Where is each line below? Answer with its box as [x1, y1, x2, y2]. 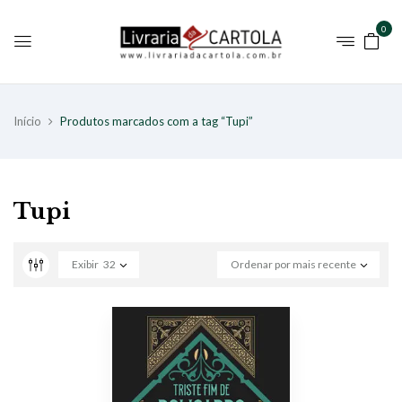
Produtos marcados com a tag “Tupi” [60, 113, 253, 128]
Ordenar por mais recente [231, 257, 356, 271]
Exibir [72, 257, 99, 271]
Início [13, 113, 41, 128]
